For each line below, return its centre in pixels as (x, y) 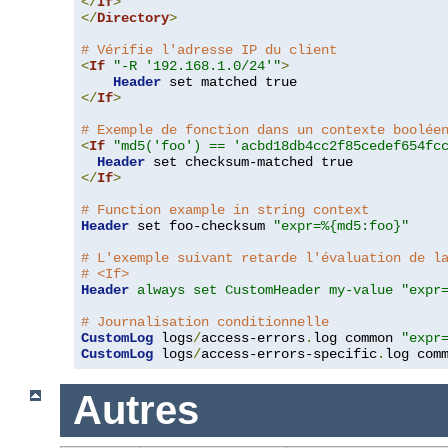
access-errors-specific (289, 354)
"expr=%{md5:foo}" (341, 226)
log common (357, 338)
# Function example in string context (225, 210)
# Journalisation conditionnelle (205, 322)
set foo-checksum (201, 226)
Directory (133, 18)
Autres (135, 410)
